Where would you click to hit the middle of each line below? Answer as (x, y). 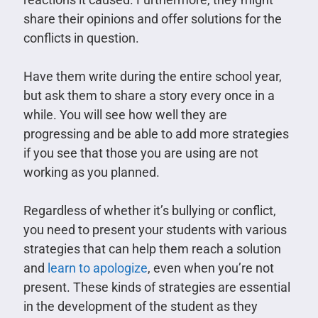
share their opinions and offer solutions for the (152, 18)
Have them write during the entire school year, (152, 76)
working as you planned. (91, 172)
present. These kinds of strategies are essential (157, 287)
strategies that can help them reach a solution (152, 248)
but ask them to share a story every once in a (149, 95)
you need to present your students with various (155, 229)
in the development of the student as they (140, 306)
